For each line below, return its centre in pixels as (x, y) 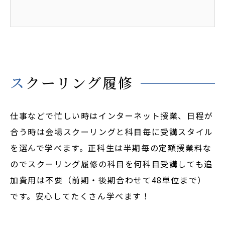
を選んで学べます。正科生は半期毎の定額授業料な (111, 148)
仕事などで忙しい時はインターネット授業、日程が (112, 116)
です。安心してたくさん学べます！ (80, 196)
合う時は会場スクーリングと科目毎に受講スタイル (112, 132)
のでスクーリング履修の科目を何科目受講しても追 (111, 164)
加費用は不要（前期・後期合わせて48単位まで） (108, 180)
